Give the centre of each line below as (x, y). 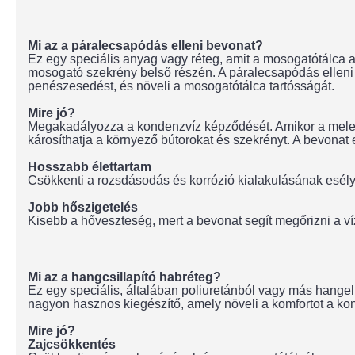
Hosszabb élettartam (90, 167)
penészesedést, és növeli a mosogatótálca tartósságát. (181, 86)
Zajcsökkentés (72, 344)
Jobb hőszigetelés (83, 207)
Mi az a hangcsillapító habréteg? (124, 277)
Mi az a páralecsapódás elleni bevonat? (145, 46)
